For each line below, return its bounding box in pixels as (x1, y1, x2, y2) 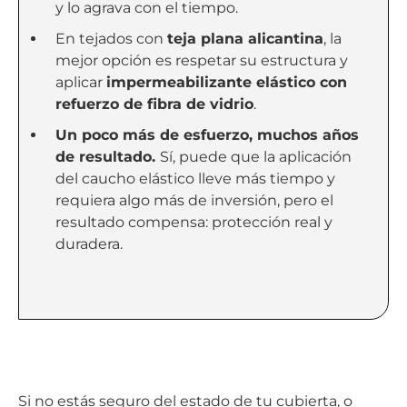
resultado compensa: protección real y (55, 213, 333, 232)
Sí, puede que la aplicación (159, 148, 352, 166)
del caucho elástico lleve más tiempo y (55, 170, 335, 188)
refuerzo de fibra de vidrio (55, 95, 253, 114)
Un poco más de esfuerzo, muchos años (55, 126, 359, 144)
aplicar (55, 74, 106, 92)
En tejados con (55, 30, 167, 48)
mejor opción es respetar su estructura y (55, 52, 348, 70)
